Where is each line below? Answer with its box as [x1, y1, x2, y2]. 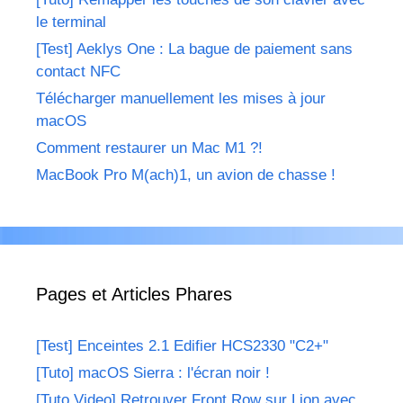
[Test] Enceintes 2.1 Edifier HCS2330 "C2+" [36, 336, 328, 354]
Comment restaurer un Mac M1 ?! [36, 139, 263, 157]
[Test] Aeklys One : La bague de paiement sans [36, 40, 353, 58]
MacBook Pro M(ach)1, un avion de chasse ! [36, 166, 336, 184]
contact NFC [36, 62, 121, 80]
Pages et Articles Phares [36, 283, 232, 304]
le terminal [36, 13, 106, 31]
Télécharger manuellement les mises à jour [36, 89, 326, 107]
